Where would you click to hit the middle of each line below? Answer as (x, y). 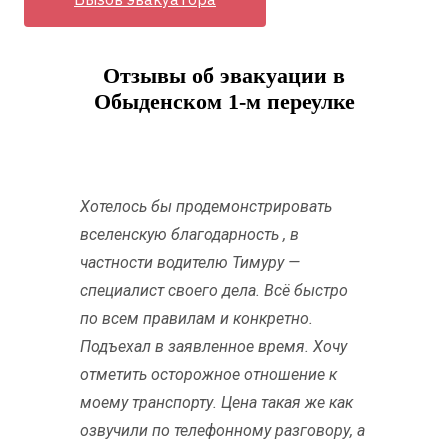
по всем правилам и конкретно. (196, 318)
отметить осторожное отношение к (208, 374)
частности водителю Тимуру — (190, 262)
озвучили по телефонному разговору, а (222, 430)
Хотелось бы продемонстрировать (206, 206)
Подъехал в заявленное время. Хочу (213, 346)
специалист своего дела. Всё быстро (214, 290)
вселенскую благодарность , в (189, 234)
